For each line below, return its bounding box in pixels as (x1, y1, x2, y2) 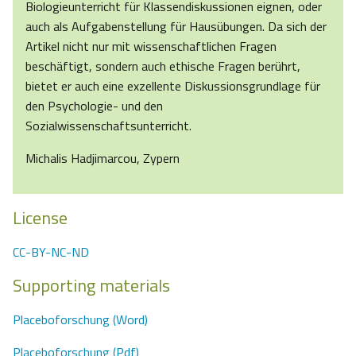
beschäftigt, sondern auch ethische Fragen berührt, (25, 56, 300, 76)
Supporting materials (13, 272, 170, 300)
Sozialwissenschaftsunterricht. (25, 116, 192, 136)
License (13, 204, 68, 232)
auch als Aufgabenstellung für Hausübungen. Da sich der (25, 17, 327, 37)
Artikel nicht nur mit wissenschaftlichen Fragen (25, 37, 277, 56)
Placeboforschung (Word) (13, 310, 148, 330)
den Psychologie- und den (25, 96, 163, 116)
